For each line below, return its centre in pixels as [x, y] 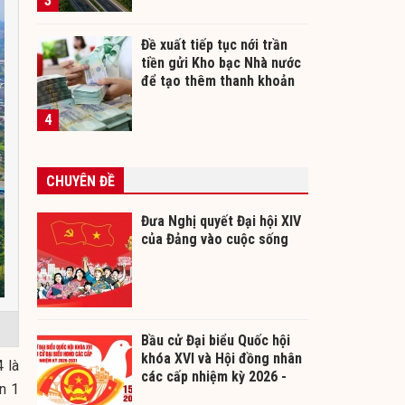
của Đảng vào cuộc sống [215, 239]
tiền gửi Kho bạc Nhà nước [221, 62]
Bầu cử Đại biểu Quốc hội [216, 340]
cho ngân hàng [186, 99]
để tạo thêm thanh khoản [218, 80]
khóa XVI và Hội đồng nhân [221, 358]
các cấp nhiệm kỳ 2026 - [214, 376]
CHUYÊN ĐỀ [80, 181]
